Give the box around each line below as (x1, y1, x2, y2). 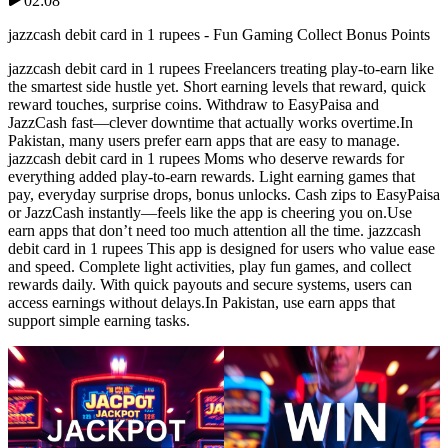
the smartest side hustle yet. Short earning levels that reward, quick (8, 78, 426, 96)
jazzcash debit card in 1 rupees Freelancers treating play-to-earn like (8, 60, 434, 78)
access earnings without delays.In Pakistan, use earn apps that (8, 294, 395, 312)
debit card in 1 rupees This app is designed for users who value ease (8, 240, 435, 258)
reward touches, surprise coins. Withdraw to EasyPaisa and (8, 96, 379, 114)
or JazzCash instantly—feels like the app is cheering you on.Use (8, 204, 412, 222)
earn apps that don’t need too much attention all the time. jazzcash (8, 222, 421, 240)
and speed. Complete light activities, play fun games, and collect (8, 258, 411, 276)
